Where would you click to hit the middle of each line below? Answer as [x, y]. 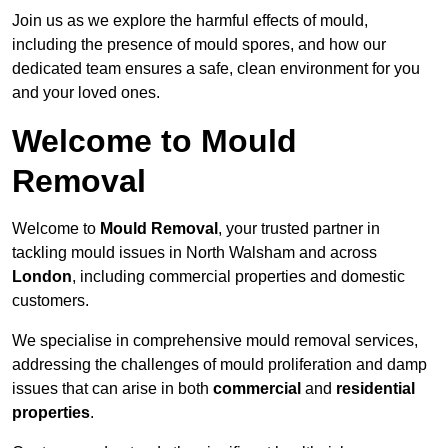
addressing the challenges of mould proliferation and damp [219, 365]
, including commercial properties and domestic [238, 277]
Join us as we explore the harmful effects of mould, [190, 21]
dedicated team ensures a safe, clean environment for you [216, 69]
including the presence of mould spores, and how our [199, 45]
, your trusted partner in [299, 229]
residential [375, 389]
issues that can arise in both [112, 389]
